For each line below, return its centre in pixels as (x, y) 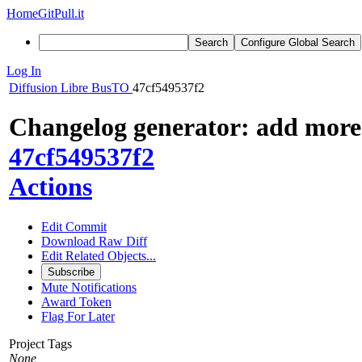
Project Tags (40, 343)
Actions (51, 187)
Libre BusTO (95, 88)
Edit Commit (74, 226)
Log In (24, 71)
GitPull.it (61, 13)
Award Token (76, 301)
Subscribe (71, 271)
